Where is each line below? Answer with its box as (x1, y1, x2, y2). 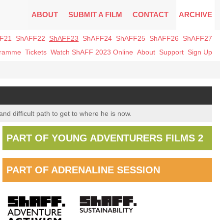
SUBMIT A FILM (68, 10, 122, 19)
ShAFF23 (49, 34, 79, 42)
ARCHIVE (179, 10, 212, 19)
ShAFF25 (116, 34, 145, 42)
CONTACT (133, 10, 168, 19)
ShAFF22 (16, 34, 45, 42)
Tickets (25, 48, 47, 56)
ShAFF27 (183, 34, 212, 42)
